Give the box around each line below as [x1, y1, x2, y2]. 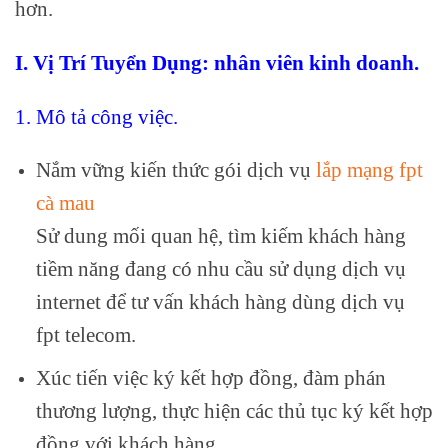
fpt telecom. [35, 323, 136, 347]
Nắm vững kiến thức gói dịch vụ [35, 158, 316, 182]
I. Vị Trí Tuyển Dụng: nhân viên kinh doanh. [15, 50, 419, 74]
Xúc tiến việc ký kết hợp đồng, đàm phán [35, 365, 386, 389]
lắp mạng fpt [315, 158, 423, 182]
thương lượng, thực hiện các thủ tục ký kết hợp [35, 398, 433, 422]
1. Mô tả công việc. [15, 104, 178, 128]
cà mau [35, 191, 95, 215]
